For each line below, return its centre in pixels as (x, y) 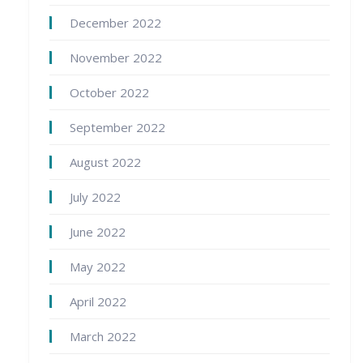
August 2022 (105, 162)
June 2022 (98, 231)
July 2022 (95, 196)
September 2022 (117, 127)
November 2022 (116, 57)
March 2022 (103, 336)
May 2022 (98, 266)
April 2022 (98, 301)
